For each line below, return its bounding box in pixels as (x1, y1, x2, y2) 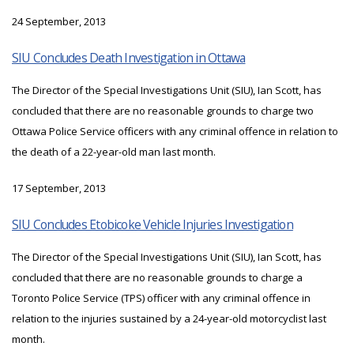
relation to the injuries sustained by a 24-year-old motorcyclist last (12, 311, 326, 326)
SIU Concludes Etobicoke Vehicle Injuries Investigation (12, 216, 293, 234)
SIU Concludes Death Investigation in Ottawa (12, 49, 246, 67)
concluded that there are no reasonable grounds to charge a (12, 270, 303, 285)
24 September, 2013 (12, 14, 106, 29)
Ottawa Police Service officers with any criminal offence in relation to (12, 124, 338, 139)
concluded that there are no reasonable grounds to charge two (12, 104, 314, 119)
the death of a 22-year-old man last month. (12, 145, 216, 160)
